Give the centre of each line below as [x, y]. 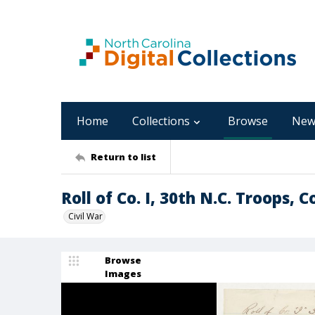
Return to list [123, 156]
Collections [161, 121]
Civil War [85, 216]
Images [123, 274]
